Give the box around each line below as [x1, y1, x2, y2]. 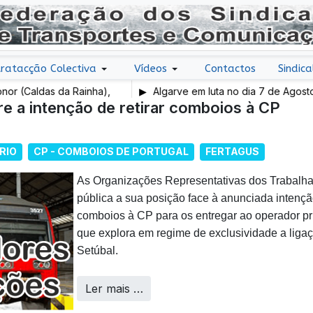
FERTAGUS [205, 145, 259, 158]
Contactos [204, 62, 256, 75]
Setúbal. [77, 244, 118, 256]
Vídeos [133, 62, 167, 75]
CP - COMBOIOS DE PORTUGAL [34, 145, 189, 158]
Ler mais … [85, 281, 143, 296]
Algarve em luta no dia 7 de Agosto [115, 85, 282, 97]
